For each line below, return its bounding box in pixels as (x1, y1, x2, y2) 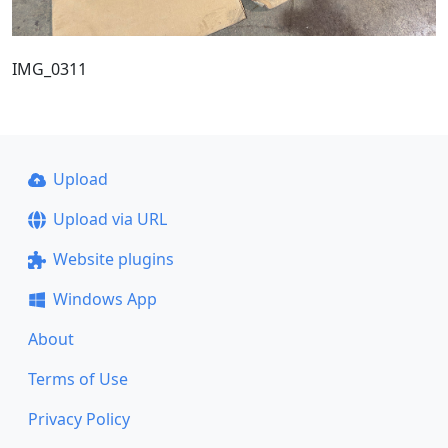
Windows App (52, 288, 157, 310)
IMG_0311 (12, 57, 87, 80)
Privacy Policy (28, 408, 130, 430)
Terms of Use (28, 368, 128, 390)
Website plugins (52, 248, 174, 270)
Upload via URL (52, 208, 167, 230)
